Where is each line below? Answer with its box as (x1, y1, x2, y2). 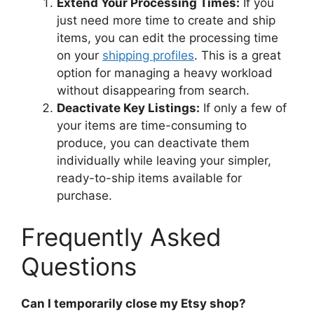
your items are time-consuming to (57, 118, 247, 132)
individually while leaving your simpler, (57, 153, 271, 168)
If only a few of (200, 100, 287, 115)
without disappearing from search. (57, 83, 250, 97)
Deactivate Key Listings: (57, 100, 200, 115)
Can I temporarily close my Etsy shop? (21, 296, 246, 311)
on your (57, 48, 102, 62)
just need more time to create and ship (57, 13, 275, 27)
